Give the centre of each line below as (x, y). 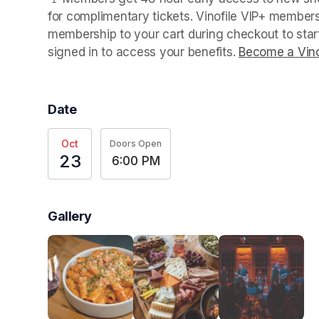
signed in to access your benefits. (143, 52)
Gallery (70, 216)
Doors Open (136, 144)
